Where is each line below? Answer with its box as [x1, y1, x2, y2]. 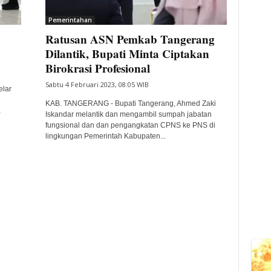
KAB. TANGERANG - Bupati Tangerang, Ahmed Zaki [45, 99, 216, 108]
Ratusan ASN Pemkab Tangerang [45, 31, 215, 47]
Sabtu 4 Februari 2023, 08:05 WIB [45, 80, 149, 89]
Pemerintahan [48, 16, 92, 24]
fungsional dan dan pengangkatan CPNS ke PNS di [45, 121, 215, 129]
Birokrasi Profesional [45, 60, 150, 76]
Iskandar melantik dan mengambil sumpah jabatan [45, 110, 212, 119]
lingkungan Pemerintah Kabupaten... [45, 132, 166, 140]
